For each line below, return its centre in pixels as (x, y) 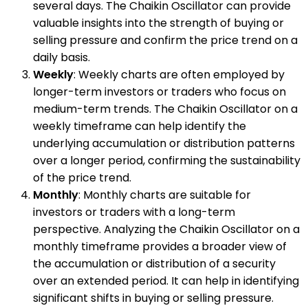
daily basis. (62, 57)
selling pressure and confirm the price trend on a (165, 40)
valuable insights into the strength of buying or (158, 23)
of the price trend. (82, 177)
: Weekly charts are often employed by (179, 74)
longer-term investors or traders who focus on (159, 91)
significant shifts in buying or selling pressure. (153, 298)
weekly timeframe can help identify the (140, 126)
